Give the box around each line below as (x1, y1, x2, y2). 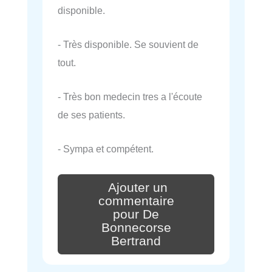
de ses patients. (58, 109, 125, 121)
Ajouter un (108, 180, 168, 195)
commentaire (98, 193, 174, 208)
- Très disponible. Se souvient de (58, 38, 199, 50)
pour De (113, 206, 159, 222)
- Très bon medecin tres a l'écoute (58, 91, 202, 103)
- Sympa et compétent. (58, 143, 154, 155)
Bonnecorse (101, 220, 171, 235)
